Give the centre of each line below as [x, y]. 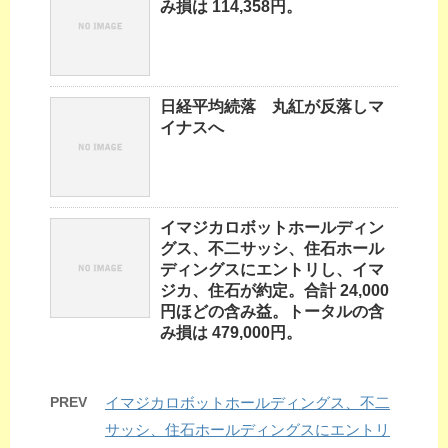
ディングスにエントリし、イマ [272, 270]
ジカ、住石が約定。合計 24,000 [274, 291]
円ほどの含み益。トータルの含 [272, 312]
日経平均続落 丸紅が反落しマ [272, 107]
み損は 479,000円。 [231, 333]
